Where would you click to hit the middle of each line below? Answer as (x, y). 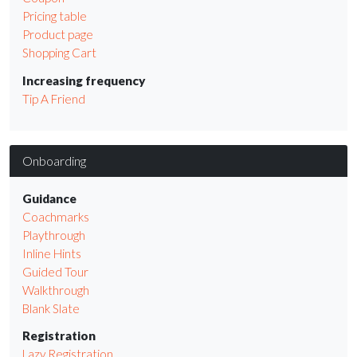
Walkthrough (56, 290)
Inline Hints (52, 253)
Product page (58, 35)
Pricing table (55, 16)
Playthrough (54, 235)
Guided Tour (55, 271)
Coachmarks (56, 216)
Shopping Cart (59, 53)
